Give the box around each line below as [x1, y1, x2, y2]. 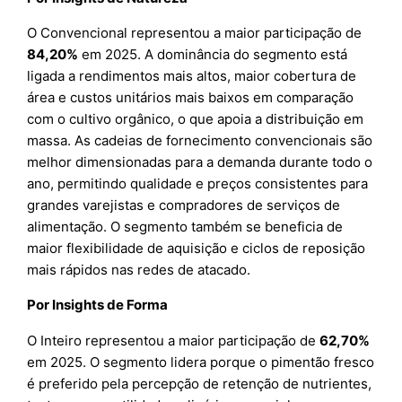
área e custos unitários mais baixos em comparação [27, 89, 354, 107]
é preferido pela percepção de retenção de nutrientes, [27, 374, 372, 392]
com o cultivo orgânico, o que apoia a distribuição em [27, 110, 364, 128]
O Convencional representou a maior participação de [27, 24, 363, 42]
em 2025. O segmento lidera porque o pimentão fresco [27, 353, 375, 371]
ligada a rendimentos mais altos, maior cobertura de [27, 67, 357, 85]
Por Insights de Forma [27, 296, 169, 314]
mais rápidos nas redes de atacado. [27, 261, 251, 279]
